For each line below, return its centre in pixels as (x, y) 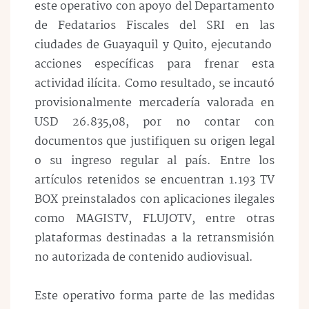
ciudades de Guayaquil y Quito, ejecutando (154, 45)
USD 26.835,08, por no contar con (154, 122)
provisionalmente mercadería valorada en (154, 103)
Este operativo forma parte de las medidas (154, 297)
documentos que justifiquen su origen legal (154, 141)
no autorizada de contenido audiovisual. (144, 257)
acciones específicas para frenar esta (154, 64)
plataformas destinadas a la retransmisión (154, 238)
